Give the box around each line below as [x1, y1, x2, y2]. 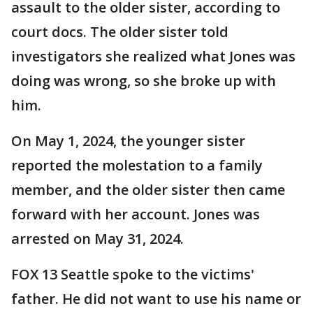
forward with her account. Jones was [11, 204, 260, 224]
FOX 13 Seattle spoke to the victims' [11, 264, 254, 284]
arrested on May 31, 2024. [11, 228, 184, 248]
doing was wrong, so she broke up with [11, 71, 276, 90]
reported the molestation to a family [11, 155, 263, 175]
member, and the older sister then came [11, 180, 285, 199]
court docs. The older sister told [11, 22, 228, 41]
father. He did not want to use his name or [11, 289, 301, 308]
